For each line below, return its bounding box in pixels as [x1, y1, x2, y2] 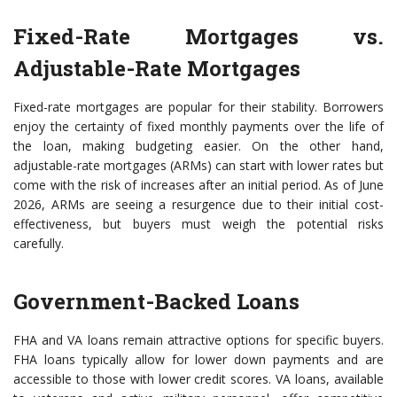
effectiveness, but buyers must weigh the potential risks [13, 215, 384, 233]
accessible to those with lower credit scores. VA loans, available [13, 370, 384, 388]
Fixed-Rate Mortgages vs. [13, 22, 384, 51]
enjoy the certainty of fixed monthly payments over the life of [13, 118, 384, 136]
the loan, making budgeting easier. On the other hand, [13, 137, 384, 155]
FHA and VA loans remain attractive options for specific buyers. [13, 331, 384, 349]
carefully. [13, 235, 64, 253]
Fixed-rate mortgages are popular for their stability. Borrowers [13, 98, 384, 116]
